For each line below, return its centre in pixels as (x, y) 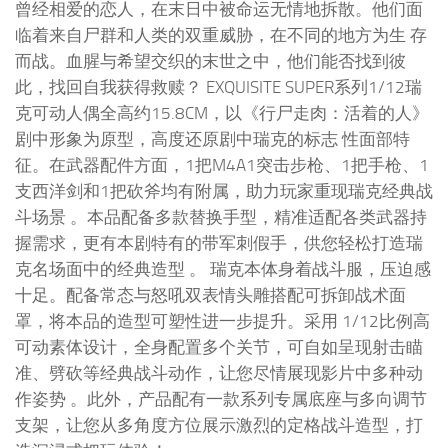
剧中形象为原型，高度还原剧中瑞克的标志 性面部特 (212, 138)
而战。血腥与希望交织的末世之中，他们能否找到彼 (210, 60)
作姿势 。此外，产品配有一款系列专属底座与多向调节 (221, 398)
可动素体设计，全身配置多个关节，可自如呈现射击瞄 (219, 346)
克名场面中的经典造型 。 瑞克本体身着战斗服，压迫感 (223, 268)
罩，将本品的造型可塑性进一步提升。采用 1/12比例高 (222, 320)
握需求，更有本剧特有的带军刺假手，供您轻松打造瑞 (219, 242)
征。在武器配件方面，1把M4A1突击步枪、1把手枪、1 (222, 164)
